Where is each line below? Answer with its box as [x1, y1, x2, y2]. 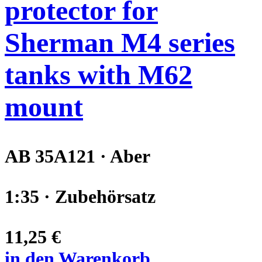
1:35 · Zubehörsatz [5, 186, 156, 208]
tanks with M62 [5, 58, 192, 90]
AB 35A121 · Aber [5, 146, 150, 167]
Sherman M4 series [5, 26, 235, 58]
